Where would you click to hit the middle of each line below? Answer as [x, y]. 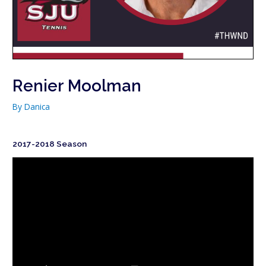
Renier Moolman [77, 85]
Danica [37, 106]
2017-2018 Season [50, 143]
